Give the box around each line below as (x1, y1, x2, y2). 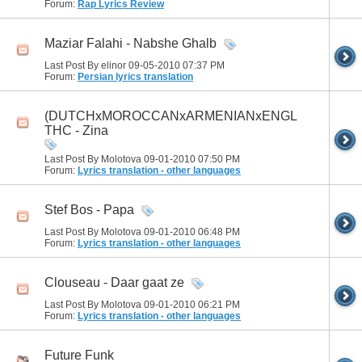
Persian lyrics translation (78, 70, 193, 82)
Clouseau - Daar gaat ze (44, 275, 184, 289)
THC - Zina (44, 123, 108, 137)
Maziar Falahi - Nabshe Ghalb (44, 36, 217, 50)
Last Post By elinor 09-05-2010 (44, 59, 183, 71)
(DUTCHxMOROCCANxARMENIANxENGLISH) (44, 108, 323, 123)
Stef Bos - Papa (44, 202, 134, 217)
